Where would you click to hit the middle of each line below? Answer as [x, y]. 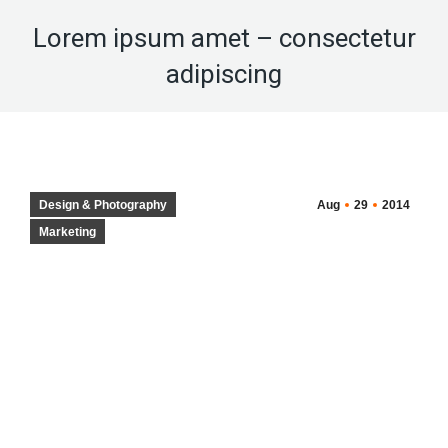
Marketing [67, 232]
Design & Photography [103, 205]
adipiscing [224, 74]
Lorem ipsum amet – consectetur [224, 38]
